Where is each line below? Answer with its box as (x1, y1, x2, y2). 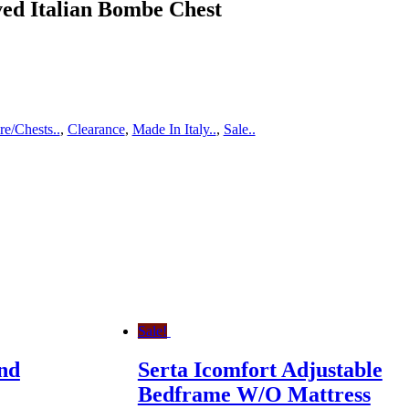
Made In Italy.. (131, 121, 216, 137)
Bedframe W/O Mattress (137, 383, 371, 407)
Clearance (67, 121, 125, 137)
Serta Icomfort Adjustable (137, 358, 383, 383)
